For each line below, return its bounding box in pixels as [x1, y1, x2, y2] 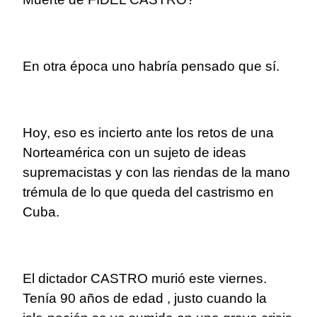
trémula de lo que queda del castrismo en [23, 185, 274, 200]
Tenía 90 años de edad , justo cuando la [23, 291, 267, 306]
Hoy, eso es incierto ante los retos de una [23, 125, 274, 141]
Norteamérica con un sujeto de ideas [23, 145, 246, 161]
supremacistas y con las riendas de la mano [23, 165, 290, 180]
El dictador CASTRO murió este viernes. [23, 271, 267, 287]
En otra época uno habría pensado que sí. [23, 59, 283, 74]
